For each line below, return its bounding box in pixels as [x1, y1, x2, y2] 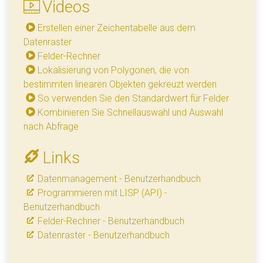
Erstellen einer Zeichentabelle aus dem [38, 22, 195, 34]
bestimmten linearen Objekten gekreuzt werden [23, 79, 217, 90]
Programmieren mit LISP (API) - [38, 187, 167, 199]
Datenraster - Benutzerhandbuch [38, 230, 170, 241]
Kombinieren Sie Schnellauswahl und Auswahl [38, 107, 223, 119]
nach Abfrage [23, 121, 79, 133]
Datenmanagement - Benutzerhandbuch [38, 173, 201, 185]
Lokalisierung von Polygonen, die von [38, 65, 189, 76]
